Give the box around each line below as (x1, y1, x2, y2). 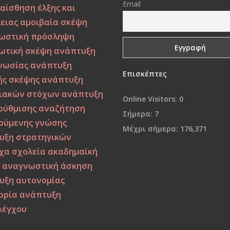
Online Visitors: (122, 93, 179, 104)
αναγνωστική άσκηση (2, 160, 93, 171)
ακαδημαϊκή (48, 146, 98, 157)
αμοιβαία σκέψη (20, 16, 88, 28)
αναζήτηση (39, 103, 86, 114)
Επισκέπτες (122, 68, 167, 79)
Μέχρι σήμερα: (122, 123, 180, 133)
